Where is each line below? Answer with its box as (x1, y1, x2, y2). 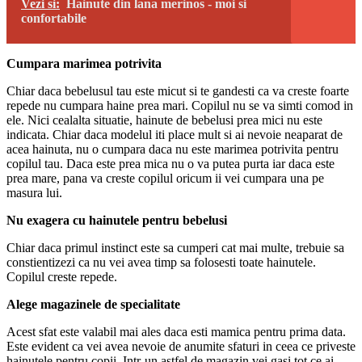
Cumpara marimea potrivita (6, 56, 162, 70)
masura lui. (6, 185, 62, 200)
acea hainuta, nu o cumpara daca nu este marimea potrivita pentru (6, 141, 339, 156)
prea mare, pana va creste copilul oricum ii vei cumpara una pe (6, 170, 324, 185)
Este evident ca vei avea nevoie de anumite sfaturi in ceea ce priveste (6, 339, 356, 353)
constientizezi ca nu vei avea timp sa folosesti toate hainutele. (6, 255, 316, 269)
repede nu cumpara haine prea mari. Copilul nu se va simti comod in (6, 98, 353, 112)
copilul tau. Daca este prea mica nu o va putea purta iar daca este (6, 156, 335, 170)
